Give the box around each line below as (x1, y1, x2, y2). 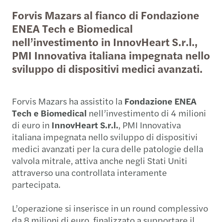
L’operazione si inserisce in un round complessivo (12, 202, 208, 214)
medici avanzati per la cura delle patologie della (12, 142, 203, 155)
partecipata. (12, 178, 60, 190)
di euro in (12, 118, 52, 131)
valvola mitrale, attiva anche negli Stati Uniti (12, 154, 187, 166)
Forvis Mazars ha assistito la (12, 95, 124, 107)
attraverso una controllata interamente (12, 166, 167, 178)
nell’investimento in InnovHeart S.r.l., (12, 34, 198, 50)
